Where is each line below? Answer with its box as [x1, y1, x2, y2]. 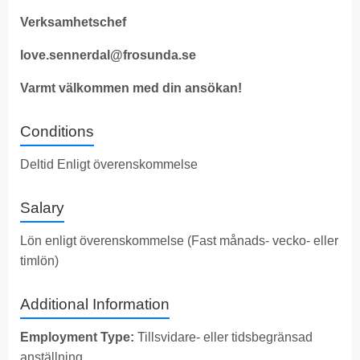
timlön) [20, 253, 59, 268]
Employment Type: [20, 329, 134, 344]
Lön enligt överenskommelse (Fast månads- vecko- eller [20, 233, 338, 247]
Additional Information [20, 295, 170, 313]
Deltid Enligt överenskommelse [20, 157, 198, 171]
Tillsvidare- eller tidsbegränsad [134, 329, 313, 344]
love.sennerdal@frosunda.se [20, 47, 196, 62]
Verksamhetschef [20, 14, 126, 29]
